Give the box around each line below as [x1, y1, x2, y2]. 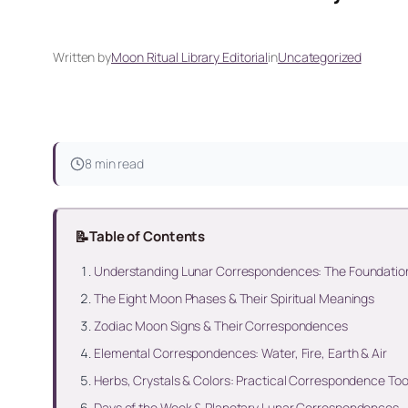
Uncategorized [277, 48, 362, 66]
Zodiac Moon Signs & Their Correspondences [94, 316, 348, 334]
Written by [53, 48, 111, 66]
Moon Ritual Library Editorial [111, 48, 269, 66]
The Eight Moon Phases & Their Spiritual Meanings [94, 289, 375, 307]
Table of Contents [88, 226, 206, 246]
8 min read [85, 155, 144, 173]
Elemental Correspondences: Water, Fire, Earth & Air [94, 343, 387, 362]
